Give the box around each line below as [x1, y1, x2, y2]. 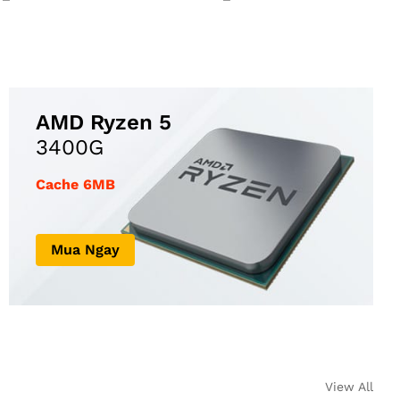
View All [325, 379, 373, 395]
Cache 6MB [36, 176, 115, 194]
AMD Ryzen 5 [36, 110, 171, 136]
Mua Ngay [51, 241, 120, 259]
